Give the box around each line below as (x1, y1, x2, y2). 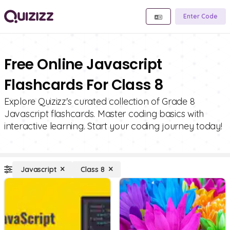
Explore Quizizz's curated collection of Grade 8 (4, 95, 195, 107)
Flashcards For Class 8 (4, 75, 164, 95)
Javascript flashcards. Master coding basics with (4, 108, 204, 120)
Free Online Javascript (4, 54, 162, 74)
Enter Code (183, 12, 218, 20)
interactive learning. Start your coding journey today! (4, 120, 222, 132)
